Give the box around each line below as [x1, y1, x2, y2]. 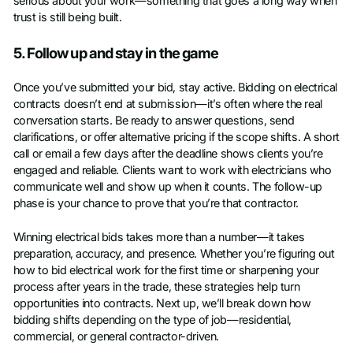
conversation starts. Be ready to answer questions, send [13, 113, 295, 128]
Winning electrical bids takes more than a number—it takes [13, 230, 305, 245]
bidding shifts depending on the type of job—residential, [13, 313, 292, 328]
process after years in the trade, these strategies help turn [13, 280, 300, 295]
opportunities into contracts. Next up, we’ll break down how [13, 296, 311, 311]
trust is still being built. [13, 10, 122, 25]
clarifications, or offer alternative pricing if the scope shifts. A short [13, 130, 340, 145]
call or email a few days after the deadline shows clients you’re [13, 147, 323, 162]
